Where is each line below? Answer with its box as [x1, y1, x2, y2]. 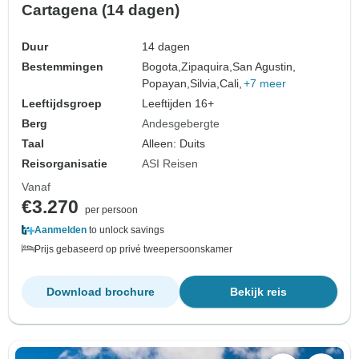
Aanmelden [34, 224, 87, 236]
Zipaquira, [181, 59, 233, 73]
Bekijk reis [230, 284, 287, 298]
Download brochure [46, 284, 155, 298]
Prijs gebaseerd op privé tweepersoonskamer [34, 243, 232, 255]
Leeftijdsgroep [22, 96, 102, 110]
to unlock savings [87, 224, 164, 236]
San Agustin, [232, 59, 296, 73]
